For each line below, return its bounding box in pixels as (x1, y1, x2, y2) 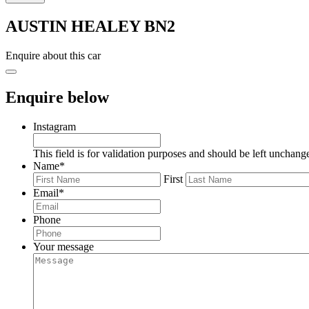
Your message (33, 240, 94, 252)
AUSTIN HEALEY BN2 (6, 17, 175, 35)
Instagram (33, 120, 76, 132)
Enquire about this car (6, 49, 101, 61)
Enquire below (6, 88, 109, 106)
